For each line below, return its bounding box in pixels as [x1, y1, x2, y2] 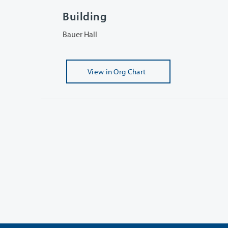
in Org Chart [105, 66, 146, 76]
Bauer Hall [63, 28, 97, 39]
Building [63, 9, 107, 23]
